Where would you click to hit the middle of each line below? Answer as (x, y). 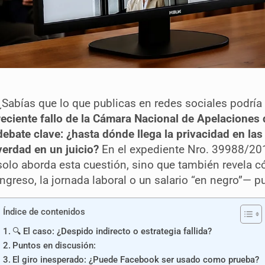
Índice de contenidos (44, 211)
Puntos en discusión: (54, 245)
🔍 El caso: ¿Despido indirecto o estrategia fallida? (112, 231)
